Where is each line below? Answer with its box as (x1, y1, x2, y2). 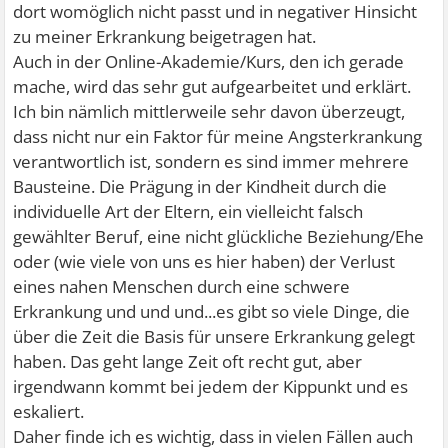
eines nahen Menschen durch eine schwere (13, 275, 351, 299)
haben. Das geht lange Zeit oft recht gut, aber (13, 350, 363, 374)
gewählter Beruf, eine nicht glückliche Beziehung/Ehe (13, 225, 425, 249)
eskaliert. (13, 400, 85, 424)
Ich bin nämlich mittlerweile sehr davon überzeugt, (13, 100, 406, 124)
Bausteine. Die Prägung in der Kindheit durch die (13, 175, 388, 199)
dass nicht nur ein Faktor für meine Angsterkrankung (13, 125, 423, 149)
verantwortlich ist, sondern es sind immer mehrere (13, 150, 410, 174)
